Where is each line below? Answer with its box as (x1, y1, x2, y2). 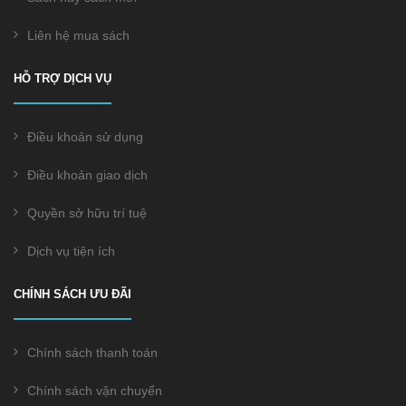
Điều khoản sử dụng (27, 130, 143, 144)
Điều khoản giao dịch (27, 168, 148, 182)
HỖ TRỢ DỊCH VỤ (14, 72, 111, 85)
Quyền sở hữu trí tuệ (27, 206, 147, 220)
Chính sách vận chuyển (27, 383, 162, 398)
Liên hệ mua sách (27, 28, 130, 43)
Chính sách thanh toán (27, 345, 158, 360)
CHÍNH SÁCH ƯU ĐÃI (14, 287, 131, 301)
